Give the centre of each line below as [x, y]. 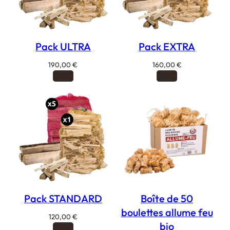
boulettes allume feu [167, 213]
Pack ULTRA [63, 47]
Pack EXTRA [167, 47]
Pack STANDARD [63, 199]
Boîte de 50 [167, 199]
